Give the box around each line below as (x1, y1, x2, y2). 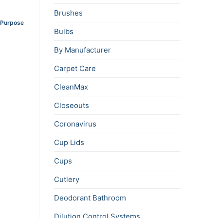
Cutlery (54, 175, 79, 184)
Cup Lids (54, 138, 84, 147)
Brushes (54, 8, 83, 18)
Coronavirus (54, 119, 96, 129)
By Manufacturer (54, 45, 111, 55)
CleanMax (54, 82, 88, 92)
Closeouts (54, 101, 89, 110)
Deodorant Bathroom (54, 193, 126, 203)
